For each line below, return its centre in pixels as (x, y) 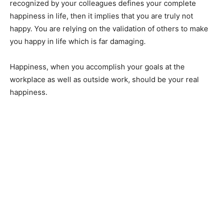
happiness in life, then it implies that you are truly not (101, 16)
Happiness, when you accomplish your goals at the (97, 66)
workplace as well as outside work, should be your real (104, 79)
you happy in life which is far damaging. (78, 41)
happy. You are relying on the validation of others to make (109, 28)
